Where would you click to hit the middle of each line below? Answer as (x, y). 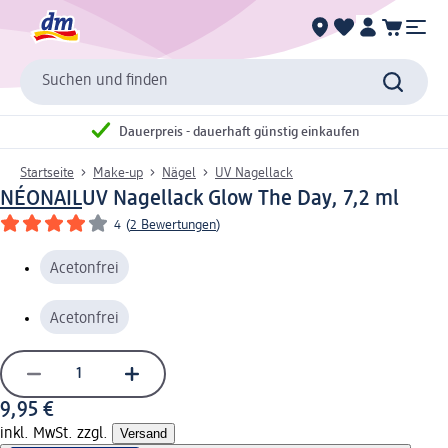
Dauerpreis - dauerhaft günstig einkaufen (239, 132)
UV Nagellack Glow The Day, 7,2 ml (240, 198)
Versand (143, 433)
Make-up (118, 172)
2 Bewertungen (173, 224)
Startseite (47, 172)
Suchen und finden (105, 81)
